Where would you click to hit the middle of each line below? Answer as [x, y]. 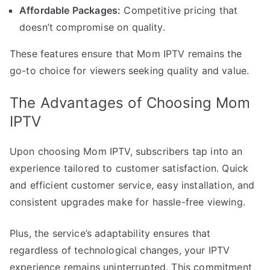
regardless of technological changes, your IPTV [120, 250]
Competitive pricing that [179, 10]
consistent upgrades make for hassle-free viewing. [127, 202]
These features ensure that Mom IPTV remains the [126, 53]
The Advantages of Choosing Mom [130, 102]
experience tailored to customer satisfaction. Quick [129, 168]
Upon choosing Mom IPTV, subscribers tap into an [126, 151]
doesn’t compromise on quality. [92, 27]
